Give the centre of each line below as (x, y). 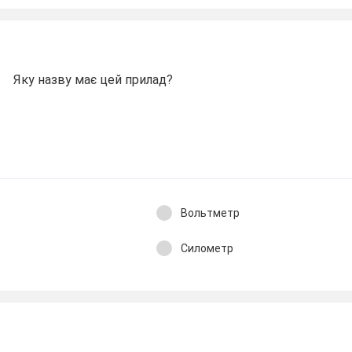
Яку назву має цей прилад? (93, 80)
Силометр (207, 248)
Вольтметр (210, 213)
